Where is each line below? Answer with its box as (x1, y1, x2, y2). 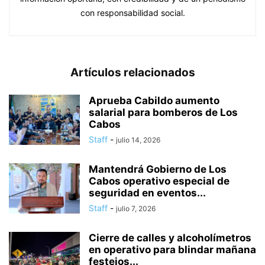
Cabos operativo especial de (89, 175, 230, 188)
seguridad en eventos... (89, 187, 206, 199)
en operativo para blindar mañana (89, 244, 256, 256)
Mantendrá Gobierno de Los (89, 163, 227, 176)
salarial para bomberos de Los (89, 106, 238, 119)
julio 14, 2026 (116, 135, 160, 145)
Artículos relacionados (70, 66, 195, 80)
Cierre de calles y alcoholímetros (89, 232, 251, 244)
